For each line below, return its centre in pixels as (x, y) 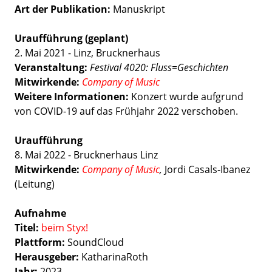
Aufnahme (40, 213)
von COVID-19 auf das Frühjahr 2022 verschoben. (126, 111)
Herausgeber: (48, 257)
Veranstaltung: (51, 67)
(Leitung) (35, 184)
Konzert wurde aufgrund (186, 97)
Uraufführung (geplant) (71, 38)
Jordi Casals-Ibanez (206, 169)
